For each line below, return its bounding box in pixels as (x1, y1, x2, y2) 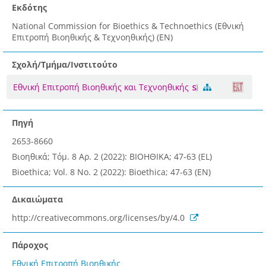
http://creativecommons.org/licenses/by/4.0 (12, 211, 187, 223)
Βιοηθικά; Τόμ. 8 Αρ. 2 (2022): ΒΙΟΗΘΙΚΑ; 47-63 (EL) (12, 150, 212, 162)
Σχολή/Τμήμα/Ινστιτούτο (12, 58, 118, 70)
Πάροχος (12, 239, 48, 251)
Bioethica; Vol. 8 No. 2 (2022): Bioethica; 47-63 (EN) (12, 166, 211, 178)
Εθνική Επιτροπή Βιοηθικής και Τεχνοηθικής (13, 81, 191, 93)
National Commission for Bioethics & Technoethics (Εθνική (12, 20, 244, 31)
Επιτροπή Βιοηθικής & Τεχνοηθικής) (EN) (12, 31, 173, 43)
